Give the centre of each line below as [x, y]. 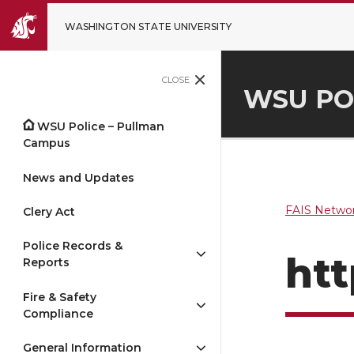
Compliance [58, 313]
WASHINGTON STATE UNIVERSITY [148, 26]
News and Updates [79, 177]
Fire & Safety [60, 297]
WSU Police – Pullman [101, 127]
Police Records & [73, 246]
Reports [46, 263]
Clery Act [49, 211]
